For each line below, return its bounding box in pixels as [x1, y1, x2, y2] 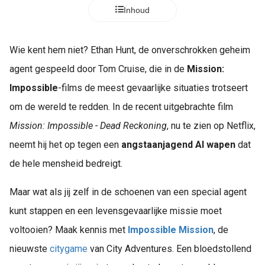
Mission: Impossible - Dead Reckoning [9, 120, 167, 131]
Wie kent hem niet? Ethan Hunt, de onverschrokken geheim [9, 44, 250, 56]
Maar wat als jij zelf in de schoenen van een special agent [9, 186, 247, 198]
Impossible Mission [128, 224, 214, 235]
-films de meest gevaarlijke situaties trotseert [58, 82, 248, 93]
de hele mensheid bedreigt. [9, 158, 122, 169]
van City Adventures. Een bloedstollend [88, 243, 251, 254]
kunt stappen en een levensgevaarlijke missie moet [9, 205, 222, 216]
